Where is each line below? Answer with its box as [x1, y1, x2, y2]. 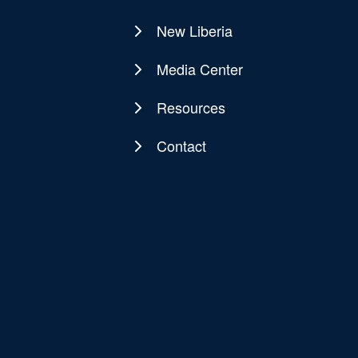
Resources [156, 97, 225, 118]
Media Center [156, 58, 243, 80]
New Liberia [156, 20, 233, 42]
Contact [156, 135, 206, 157]
